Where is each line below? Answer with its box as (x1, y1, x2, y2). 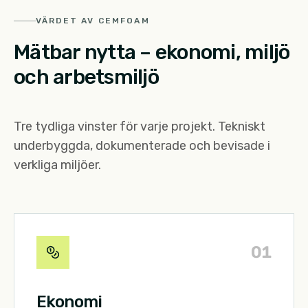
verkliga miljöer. (14, 157, 101, 173)
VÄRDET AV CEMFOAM (36, 16, 150, 26)
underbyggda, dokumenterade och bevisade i (14, 138, 270, 154)
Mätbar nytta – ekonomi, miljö (14, 40, 290, 65)
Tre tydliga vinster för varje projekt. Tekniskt (14, 119, 265, 135)
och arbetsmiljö (14, 65, 159, 90)
